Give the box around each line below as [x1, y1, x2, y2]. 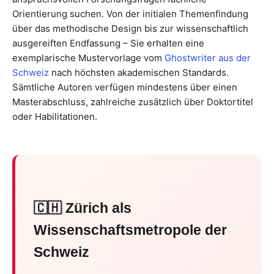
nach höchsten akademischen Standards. [49, 67, 229, 78]
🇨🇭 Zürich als [34, 201, 131, 216]
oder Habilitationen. [12, 111, 97, 122]
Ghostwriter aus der [165, 52, 251, 64]
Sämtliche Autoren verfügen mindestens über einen [12, 81, 237, 93]
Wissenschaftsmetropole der [34, 223, 227, 238]
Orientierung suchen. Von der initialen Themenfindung [12, 8, 248, 20]
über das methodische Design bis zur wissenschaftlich [12, 23, 248, 34]
